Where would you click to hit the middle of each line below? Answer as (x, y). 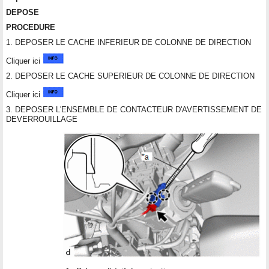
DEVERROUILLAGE (42, 119)
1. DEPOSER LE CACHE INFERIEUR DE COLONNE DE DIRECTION (128, 42)
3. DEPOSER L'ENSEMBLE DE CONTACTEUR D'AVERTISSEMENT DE (134, 109)
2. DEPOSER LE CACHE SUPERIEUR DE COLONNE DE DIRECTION (130, 76)
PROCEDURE (31, 27)
